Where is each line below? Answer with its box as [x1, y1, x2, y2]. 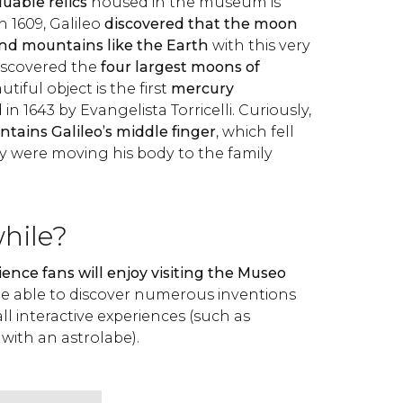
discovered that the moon [104, 15, 298, 32]
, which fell [216, 123, 294, 140]
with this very [212, 37, 310, 54]
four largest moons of [101, 58, 260, 76]
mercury [171, 80, 234, 97]
